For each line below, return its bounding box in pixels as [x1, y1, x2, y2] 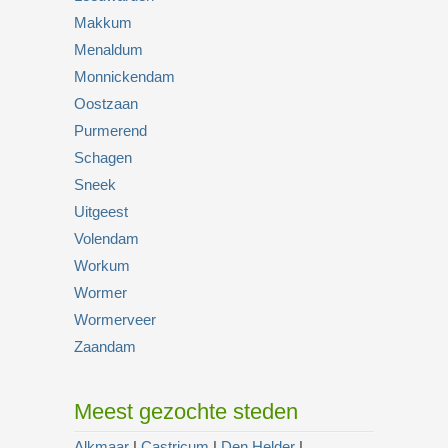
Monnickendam [74, 67, 175, 85]
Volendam [74, 229, 139, 247]
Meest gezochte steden [74, 398, 298, 424]
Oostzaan [74, 94, 138, 112]
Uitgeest [74, 202, 128, 220]
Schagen [74, 148, 132, 166]
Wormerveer [74, 310, 156, 328]
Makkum [74, 13, 132, 31]
